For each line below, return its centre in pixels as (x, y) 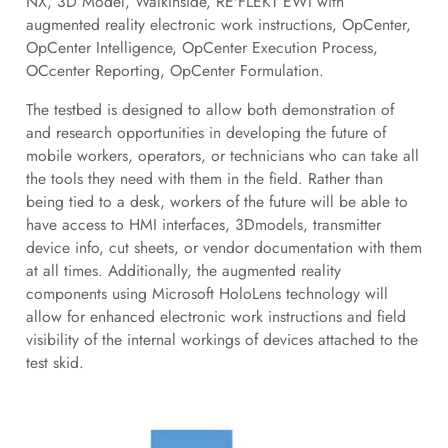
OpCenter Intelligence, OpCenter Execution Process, (201, 48)
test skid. (54, 363)
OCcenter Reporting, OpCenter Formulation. (179, 71)
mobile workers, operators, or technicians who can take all (222, 156)
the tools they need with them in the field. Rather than (204, 179)
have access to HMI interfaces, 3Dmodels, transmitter (203, 225)
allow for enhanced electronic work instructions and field (215, 317)
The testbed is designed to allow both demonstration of (209, 110)
